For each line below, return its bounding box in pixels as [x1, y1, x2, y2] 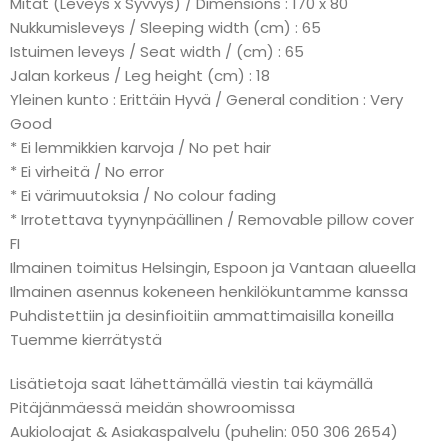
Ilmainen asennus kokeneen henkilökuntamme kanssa [10, 281, 408, 302]
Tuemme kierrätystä [10, 329, 162, 350]
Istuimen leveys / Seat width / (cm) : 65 [10, 41, 304, 62]
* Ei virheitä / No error [10, 161, 164, 182]
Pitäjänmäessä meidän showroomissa [10, 397, 295, 418]
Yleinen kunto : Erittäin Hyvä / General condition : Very [10, 89, 403, 110]
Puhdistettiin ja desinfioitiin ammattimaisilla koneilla [10, 305, 394, 326]
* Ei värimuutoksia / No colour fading [10, 185, 276, 206]
